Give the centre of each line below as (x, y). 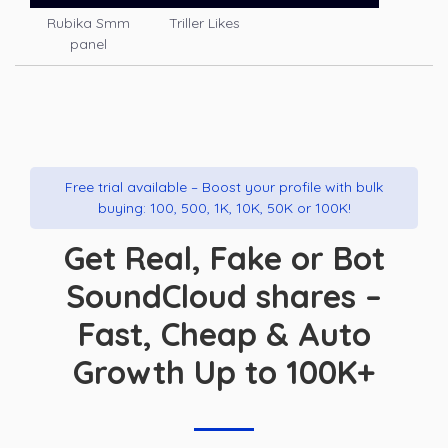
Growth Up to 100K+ (224, 372)
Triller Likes (205, 23)
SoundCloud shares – (224, 296)
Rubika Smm (88, 23)
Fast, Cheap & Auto (224, 334)
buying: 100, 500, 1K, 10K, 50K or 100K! (224, 208)
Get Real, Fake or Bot (224, 258)
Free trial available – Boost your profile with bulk (224, 187)
